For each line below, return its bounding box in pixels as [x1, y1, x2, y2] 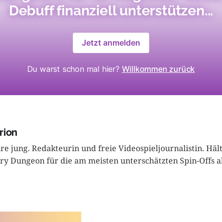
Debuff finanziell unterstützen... [8, 2, 214, 19]
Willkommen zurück [121, 63, 195, 74]
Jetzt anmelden [82, 37, 140, 48]
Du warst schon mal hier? [27, 63, 122, 74]
